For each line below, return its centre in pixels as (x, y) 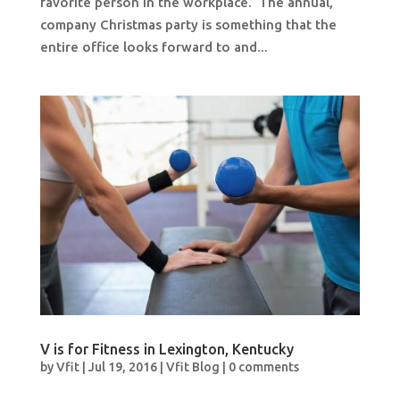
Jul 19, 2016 (122, 367)
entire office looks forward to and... (154, 46)
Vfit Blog (192, 367)
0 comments (263, 367)
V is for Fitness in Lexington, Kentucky (167, 350)
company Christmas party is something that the (188, 24)
